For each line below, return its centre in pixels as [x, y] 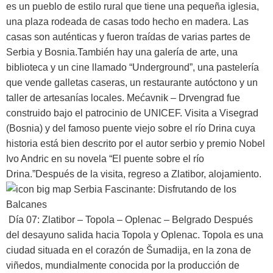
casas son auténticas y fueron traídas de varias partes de [128, 37]
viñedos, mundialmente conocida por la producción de [123, 265]
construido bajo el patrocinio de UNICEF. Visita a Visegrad [132, 113]
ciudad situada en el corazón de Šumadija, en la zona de [129, 250]
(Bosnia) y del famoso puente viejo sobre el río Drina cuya [131, 128]
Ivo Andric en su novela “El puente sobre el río [105, 158]
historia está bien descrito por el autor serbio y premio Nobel [136, 143]
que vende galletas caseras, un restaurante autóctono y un [132, 82]
